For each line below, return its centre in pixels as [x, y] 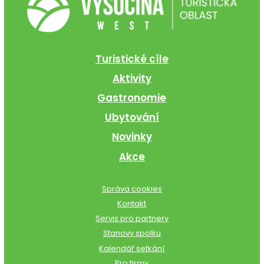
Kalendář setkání [132, 248]
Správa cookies [132, 189]
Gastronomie [132, 98]
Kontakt [132, 203]
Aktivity [132, 78]
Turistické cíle [132, 59]
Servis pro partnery [132, 219]
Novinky [132, 137]
